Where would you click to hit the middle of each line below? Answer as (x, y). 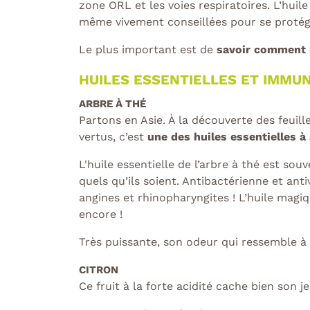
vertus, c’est (113, 137)
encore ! (101, 215)
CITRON (99, 270)
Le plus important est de (148, 50)
